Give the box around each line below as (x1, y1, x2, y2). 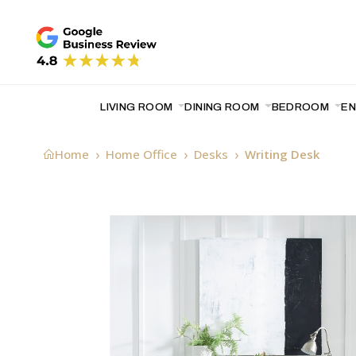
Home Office (106, 146, 177, 163)
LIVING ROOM (100, 100, 176, 113)
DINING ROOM (184, 100, 262, 113)
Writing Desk (245, 146, 319, 163)
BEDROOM (271, 100, 332, 113)
